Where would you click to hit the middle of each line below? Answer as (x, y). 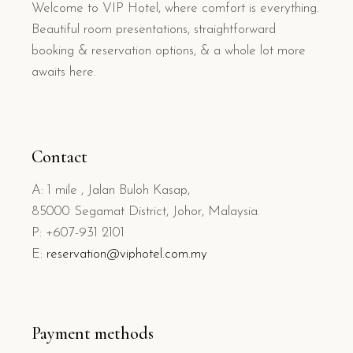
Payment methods (93, 334)
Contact (59, 157)
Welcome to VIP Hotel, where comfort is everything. (175, 9)
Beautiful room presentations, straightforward (154, 30)
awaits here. (64, 72)
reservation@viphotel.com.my (127, 255)
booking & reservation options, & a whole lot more (169, 51)
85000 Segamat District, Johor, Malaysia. (146, 212)
